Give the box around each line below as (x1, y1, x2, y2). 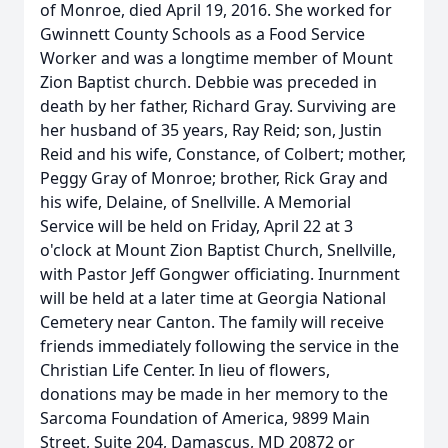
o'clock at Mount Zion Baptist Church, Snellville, (40, 239, 396, 261)
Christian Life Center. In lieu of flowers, (40, 359, 330, 381)
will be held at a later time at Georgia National (40, 287, 386, 309)
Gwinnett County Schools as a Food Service (40, 23, 365, 45)
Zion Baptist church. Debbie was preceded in (40, 71, 377, 93)
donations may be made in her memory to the (40, 383, 388, 405)
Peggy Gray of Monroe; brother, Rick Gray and (40, 167, 388, 189)
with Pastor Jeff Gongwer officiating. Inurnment (40, 263, 400, 285)
